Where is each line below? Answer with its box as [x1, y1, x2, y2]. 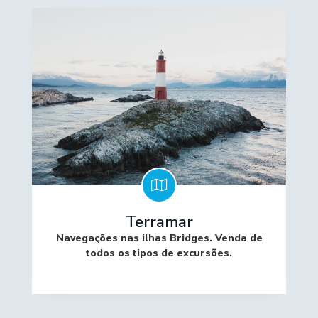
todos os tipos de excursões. [86, 246, 232, 260]
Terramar [125, 212, 193, 233]
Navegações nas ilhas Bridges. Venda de [55, 231, 263, 245]
